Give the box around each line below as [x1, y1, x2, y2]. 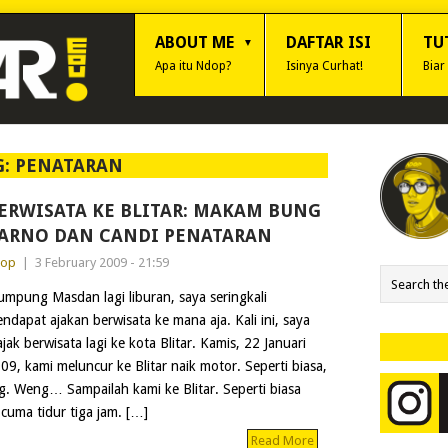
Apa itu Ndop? [155, 59, 231, 73]
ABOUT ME [155, 33, 234, 52]
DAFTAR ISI [286, 33, 371, 52]
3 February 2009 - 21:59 [34, 255, 169, 270]
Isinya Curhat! [286, 59, 363, 73]
